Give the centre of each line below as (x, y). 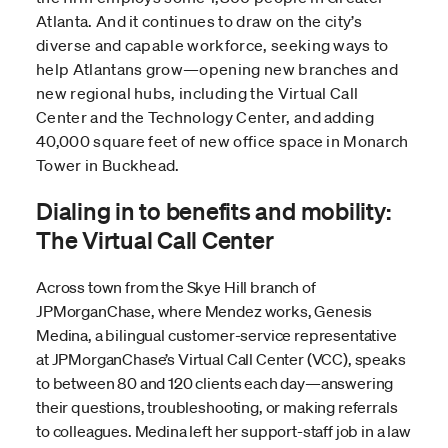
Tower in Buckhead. (108, 165)
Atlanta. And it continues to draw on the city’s (199, 21)
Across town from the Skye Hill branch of (176, 287)
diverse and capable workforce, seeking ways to (212, 45)
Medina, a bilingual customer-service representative (216, 335)
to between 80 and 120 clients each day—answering (215, 383)
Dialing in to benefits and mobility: (213, 211)
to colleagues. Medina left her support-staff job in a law (223, 431)
